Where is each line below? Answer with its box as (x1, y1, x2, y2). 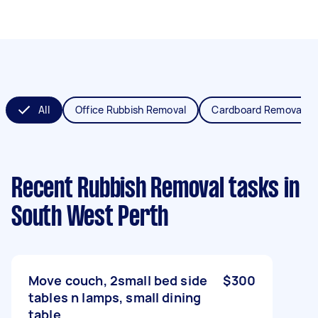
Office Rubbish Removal (75, 102, 187, 116)
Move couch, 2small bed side (28, 271, 208, 289)
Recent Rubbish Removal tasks (11, 176, 279, 202)
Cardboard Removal (212, 102, 305, 116)
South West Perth (11, 204, 168, 231)
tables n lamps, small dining (28, 288, 202, 306)
